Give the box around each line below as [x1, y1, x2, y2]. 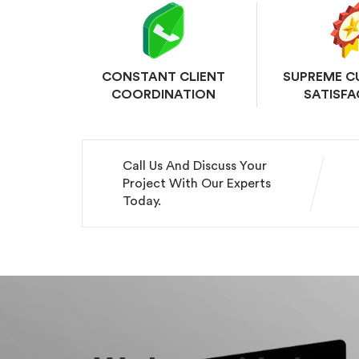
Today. [123, 195, 161, 208]
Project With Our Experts [123, 177, 271, 190]
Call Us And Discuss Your [123, 159, 267, 172]
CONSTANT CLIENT [101, 71, 225, 83]
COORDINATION [111, 88, 216, 101]
